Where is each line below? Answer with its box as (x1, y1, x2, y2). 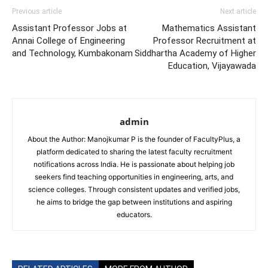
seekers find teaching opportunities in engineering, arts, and (35, 172, 233, 181)
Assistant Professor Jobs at (12, 22, 127, 33)
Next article (220, 7, 256, 16)
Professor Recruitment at (153, 35, 256, 46)
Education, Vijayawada (168, 60, 256, 71)
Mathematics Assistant (162, 22, 256, 33)
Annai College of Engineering (12, 35, 125, 46)
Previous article (12, 7, 62, 16)
